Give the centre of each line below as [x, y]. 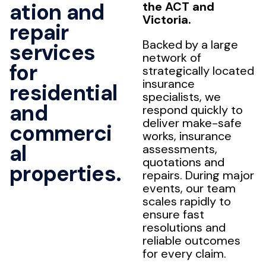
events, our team [189, 189]
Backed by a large [190, 45]
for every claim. [184, 254]
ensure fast [173, 215]
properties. [66, 173]
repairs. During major [198, 175]
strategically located [198, 71]
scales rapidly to [187, 202]
